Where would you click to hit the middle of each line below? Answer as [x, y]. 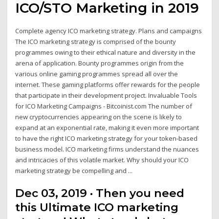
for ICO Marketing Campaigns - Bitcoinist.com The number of [104, 106]
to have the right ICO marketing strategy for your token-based [107, 139]
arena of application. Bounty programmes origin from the [100, 63]
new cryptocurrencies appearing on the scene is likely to [99, 117]
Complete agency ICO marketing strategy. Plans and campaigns [109, 31]
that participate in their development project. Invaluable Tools [106, 96]
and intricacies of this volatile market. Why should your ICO [102, 160]
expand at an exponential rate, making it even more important [107, 128]
